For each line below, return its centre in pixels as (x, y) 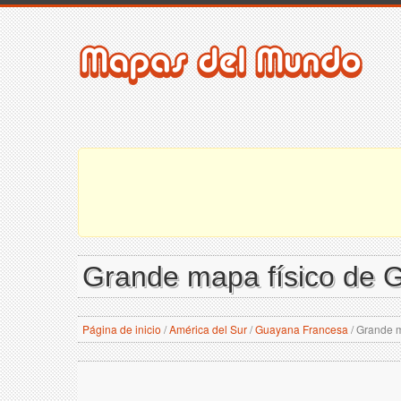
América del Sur (208, 329)
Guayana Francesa (302, 329)
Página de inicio (122, 329)
